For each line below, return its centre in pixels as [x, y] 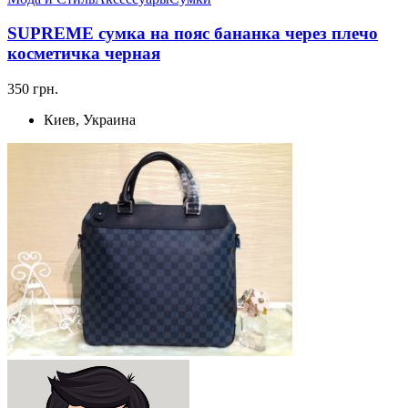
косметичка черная [84, 54]
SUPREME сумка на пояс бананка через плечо [193, 34]
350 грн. [33, 89]
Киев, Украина [90, 120]
